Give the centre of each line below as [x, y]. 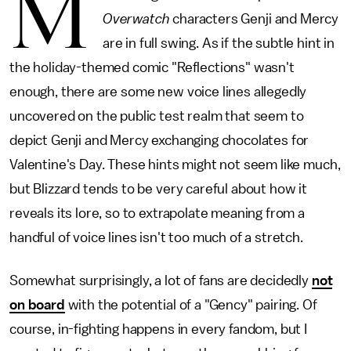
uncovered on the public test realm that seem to [157, 116]
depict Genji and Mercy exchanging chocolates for [159, 140]
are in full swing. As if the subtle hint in [218, 43]
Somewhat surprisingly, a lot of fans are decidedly [161, 280]
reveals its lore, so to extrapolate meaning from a [157, 213]
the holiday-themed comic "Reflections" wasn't [152, 67]
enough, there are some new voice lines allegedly [158, 92]
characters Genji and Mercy [254, 19]
